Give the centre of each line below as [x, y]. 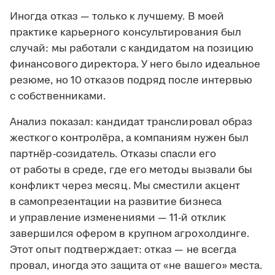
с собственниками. [58, 97]
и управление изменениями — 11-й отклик [118, 218]
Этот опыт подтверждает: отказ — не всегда [123, 250]
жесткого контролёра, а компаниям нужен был [130, 138]
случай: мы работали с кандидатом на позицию [132, 49]
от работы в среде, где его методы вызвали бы [131, 170]
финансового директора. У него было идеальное [135, 65]
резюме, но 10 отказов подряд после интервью [131, 81]
